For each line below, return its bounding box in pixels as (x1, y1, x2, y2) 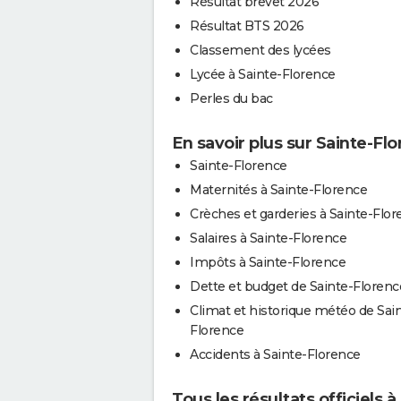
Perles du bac (190, 90, 273, 107)
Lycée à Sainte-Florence (190, 65, 336, 82)
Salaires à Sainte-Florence (190, 229, 346, 246)
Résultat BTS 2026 (190, 17, 304, 34)
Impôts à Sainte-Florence (190, 253, 346, 270)
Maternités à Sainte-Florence (190, 181, 367, 198)
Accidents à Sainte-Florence (190, 346, 361, 363)
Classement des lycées (190, 41, 331, 58)
